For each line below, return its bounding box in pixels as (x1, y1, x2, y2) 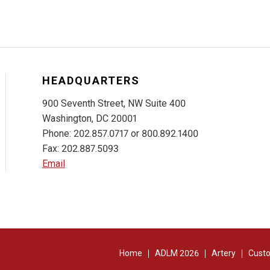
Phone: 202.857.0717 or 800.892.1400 (42, 128, 198, 139)
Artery (212, 248, 236, 258)
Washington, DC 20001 (42, 113, 137, 124)
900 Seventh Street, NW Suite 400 (42, 98, 186, 109)
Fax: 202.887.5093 (42, 143, 119, 154)
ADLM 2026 (155, 248, 199, 258)
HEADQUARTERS (42, 74, 140, 87)
